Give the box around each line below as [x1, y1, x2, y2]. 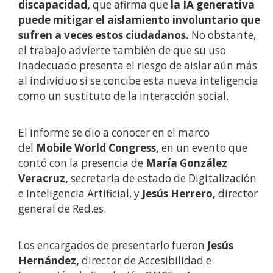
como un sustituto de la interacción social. [18, 89, 229, 104]
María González [146, 156, 227, 171]
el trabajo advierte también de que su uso [18, 43, 226, 58]
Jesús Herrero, [142, 186, 216, 201]
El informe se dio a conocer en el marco [18, 126, 210, 140]
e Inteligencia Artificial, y [18, 186, 142, 201]
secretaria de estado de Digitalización [68, 171, 257, 186]
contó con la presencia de [18, 156, 146, 171]
